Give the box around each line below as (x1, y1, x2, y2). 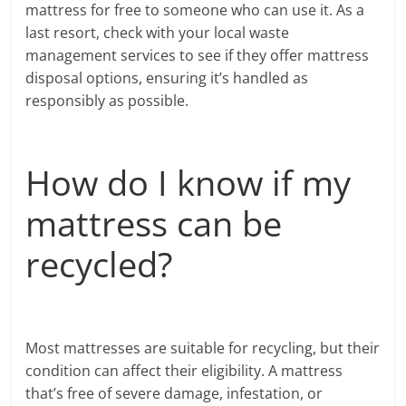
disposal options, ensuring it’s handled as (25, 67, 309, 88)
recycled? (25, 239, 173, 287)
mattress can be (25, 198, 283, 246)
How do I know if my (25, 158, 352, 206)
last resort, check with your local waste (25, 22, 290, 43)
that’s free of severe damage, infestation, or (25, 382, 324, 403)
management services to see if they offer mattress (25, 44, 370, 65)
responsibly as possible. (25, 90, 189, 111)
